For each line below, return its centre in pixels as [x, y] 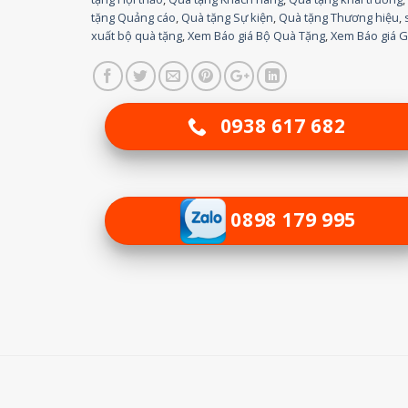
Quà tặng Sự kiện [228, 18]
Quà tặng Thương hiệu [339, 18]
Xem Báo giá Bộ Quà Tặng [257, 36]
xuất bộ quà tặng [137, 36]
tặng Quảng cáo [134, 18]
